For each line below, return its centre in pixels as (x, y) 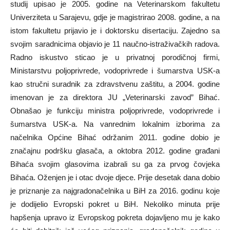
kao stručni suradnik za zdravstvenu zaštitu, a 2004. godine (115, 84)
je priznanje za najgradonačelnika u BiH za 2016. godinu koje (115, 191)
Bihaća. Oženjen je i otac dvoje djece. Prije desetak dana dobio (115, 177)
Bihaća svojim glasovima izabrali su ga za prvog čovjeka (115, 164)
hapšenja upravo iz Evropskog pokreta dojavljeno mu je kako (115, 217)
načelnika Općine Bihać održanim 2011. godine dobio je (115, 137)
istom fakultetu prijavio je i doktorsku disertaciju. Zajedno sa (115, 31)
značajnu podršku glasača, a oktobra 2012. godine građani (115, 151)
